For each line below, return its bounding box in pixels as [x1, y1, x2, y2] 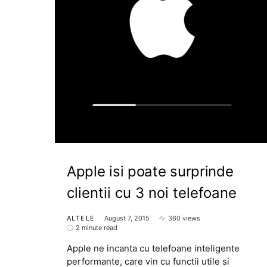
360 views [168, 214, 201, 222]
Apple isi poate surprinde [67, 163, 234, 180]
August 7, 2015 [104, 214, 150, 222]
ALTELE [67, 214, 95, 222]
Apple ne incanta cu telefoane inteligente [67, 243, 240, 254]
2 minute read [76, 223, 117, 232]
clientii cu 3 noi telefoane [67, 184, 237, 201]
